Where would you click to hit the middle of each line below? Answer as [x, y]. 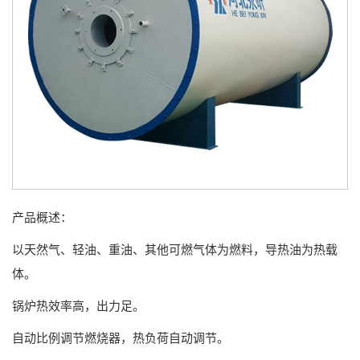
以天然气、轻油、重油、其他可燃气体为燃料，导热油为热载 [175, 250]
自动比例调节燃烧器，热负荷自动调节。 [121, 338]
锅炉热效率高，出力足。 [78, 306]
